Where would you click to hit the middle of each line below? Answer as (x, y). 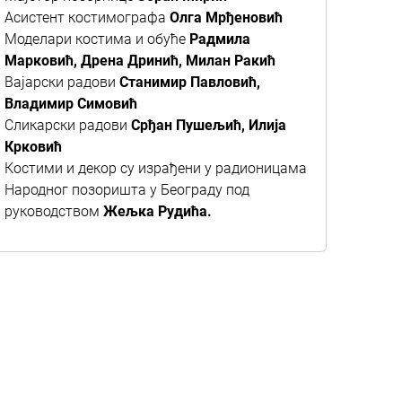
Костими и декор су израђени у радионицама (156, 168)
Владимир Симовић (71, 104)
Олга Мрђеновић (226, 17)
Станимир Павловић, (190, 82)
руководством (54, 211)
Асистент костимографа (87, 17)
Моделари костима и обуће (97, 39)
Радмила (220, 39)
